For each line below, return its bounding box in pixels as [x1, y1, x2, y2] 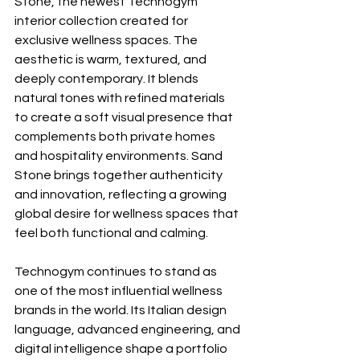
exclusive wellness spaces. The [14, 34, 200, 47]
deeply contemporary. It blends [14, 72, 201, 86]
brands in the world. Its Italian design [14, 304, 229, 317]
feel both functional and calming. [14, 227, 208, 240]
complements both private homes [14, 130, 218, 144]
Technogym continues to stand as [14, 265, 219, 279]
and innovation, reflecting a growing [14, 188, 229, 202]
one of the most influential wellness [14, 284, 225, 298]
